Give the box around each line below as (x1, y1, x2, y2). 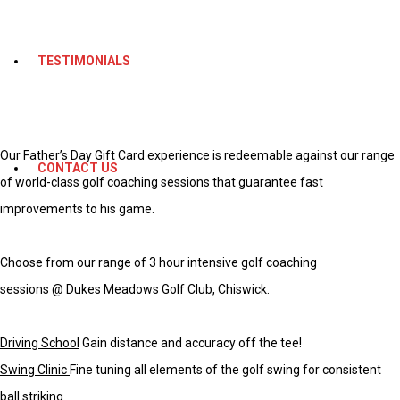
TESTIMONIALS (37, 54, 131, 68)
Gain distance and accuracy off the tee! (79, 336, 302, 351)
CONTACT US (37, 161, 119, 175)
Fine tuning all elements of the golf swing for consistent (70, 362, 381, 378)
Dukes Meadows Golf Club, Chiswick (66, 282, 267, 297)
